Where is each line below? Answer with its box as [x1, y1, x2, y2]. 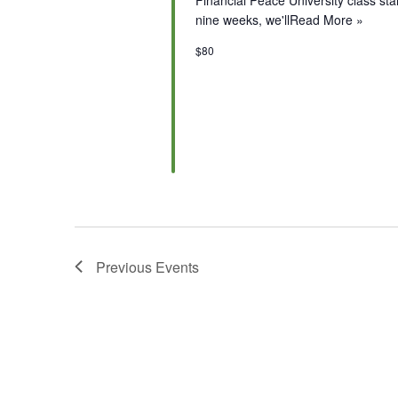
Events [155, 256, 199, 277]
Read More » [289, 10, 363, 28]
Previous [96, 256, 155, 277]
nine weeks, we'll [195, 10, 290, 28]
